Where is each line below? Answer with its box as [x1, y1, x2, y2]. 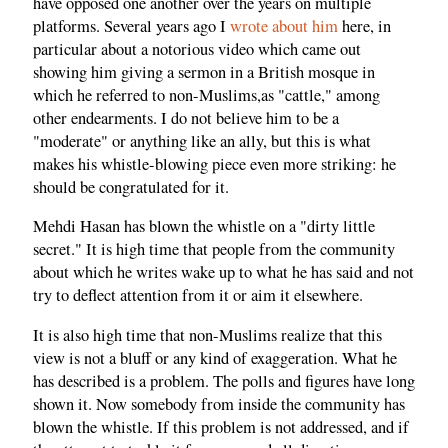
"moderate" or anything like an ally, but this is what [33, 129, 371, 152]
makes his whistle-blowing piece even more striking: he [33, 152, 396, 175]
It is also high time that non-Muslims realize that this [33, 323, 382, 346]
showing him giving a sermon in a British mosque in [33, 60, 375, 83]
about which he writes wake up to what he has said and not [33, 261, 414, 284]
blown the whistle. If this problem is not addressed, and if [33, 415, 409, 438]
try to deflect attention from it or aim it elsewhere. [33, 284, 363, 307]
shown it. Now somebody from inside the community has [33, 392, 405, 415]
